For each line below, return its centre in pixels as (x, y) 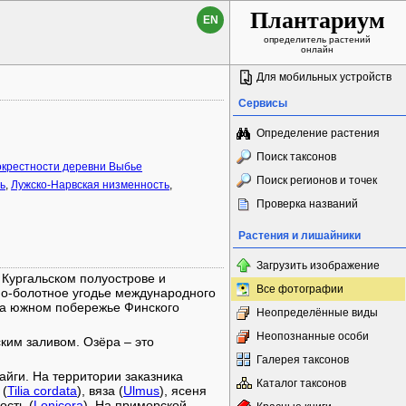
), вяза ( (100, 391)
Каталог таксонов (301, 383)
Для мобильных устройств (324, 77)
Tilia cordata (42, 391)
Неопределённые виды (317, 313)
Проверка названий (307, 204)
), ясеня (183, 391)
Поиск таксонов (296, 157)
